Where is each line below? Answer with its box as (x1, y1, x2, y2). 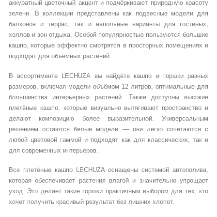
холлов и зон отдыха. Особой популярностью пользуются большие (8, 31, 209, 39)
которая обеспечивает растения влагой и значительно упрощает (8, 177, 209, 185)
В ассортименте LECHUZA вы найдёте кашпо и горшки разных (8, 72, 209, 79)
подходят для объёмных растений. (8, 52, 111, 60)
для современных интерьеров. (8, 146, 98, 154)
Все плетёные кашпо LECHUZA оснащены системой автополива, (8, 166, 209, 174)
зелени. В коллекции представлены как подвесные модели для (8, 10, 209, 17)
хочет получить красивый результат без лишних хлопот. (8, 198, 174, 206)
